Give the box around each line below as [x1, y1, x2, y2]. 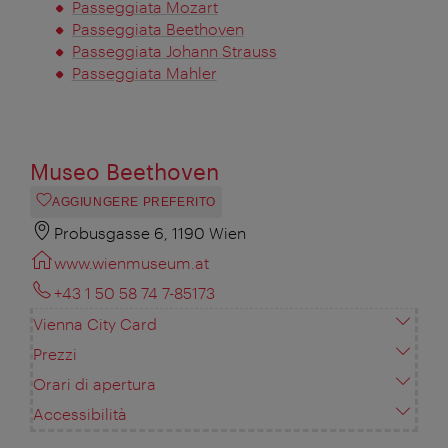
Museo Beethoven [30, 158, 219, 185]
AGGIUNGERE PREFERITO [52, 195, 216, 210]
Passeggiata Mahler [71, 63, 217, 83]
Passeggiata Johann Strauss [71, 41, 277, 61]
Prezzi [33, 344, 77, 364]
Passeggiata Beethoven [71, 19, 244, 39]
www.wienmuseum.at [54, 253, 209, 273]
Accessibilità [33, 404, 127, 424]
